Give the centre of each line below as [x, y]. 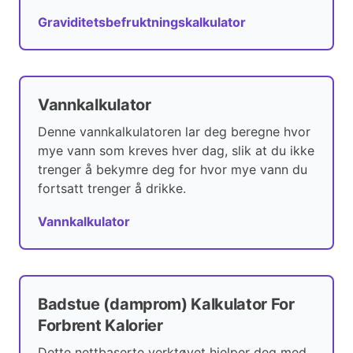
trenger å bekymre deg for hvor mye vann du [173, 170]
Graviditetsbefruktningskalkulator [142, 22]
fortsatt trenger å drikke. [112, 189]
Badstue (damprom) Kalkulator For [166, 305]
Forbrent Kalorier [100, 326]
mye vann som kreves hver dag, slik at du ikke [176, 151]
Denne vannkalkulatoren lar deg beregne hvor [174, 132]
